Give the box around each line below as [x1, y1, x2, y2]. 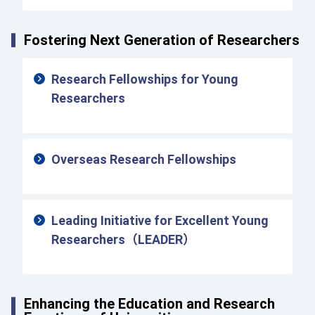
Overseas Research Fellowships [51, 152, 236, 167]
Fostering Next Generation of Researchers [24, 32, 300, 49]
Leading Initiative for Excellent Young [51, 213, 269, 229]
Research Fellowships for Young [51, 72, 238, 87]
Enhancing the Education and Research [24, 295, 275, 313]
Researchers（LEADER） [51, 232, 195, 247]
